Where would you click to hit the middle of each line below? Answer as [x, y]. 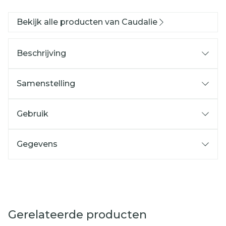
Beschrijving [41, 53]
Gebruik [33, 114]
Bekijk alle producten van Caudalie [87, 22]
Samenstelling [46, 83]
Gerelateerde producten [77, 215]
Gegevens [37, 144]
